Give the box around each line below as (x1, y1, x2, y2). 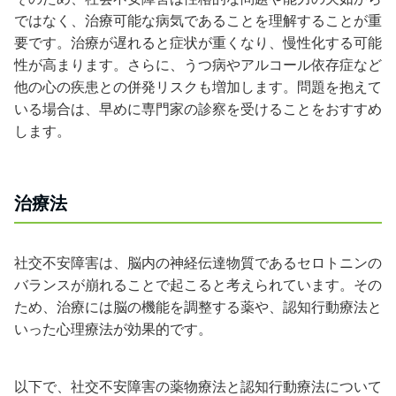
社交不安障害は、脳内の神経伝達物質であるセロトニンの (14, 254, 382, 271)
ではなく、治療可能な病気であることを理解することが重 (14, 11, 382, 29)
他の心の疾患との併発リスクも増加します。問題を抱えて (14, 78, 382, 95)
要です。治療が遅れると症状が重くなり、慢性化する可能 (14, 34, 382, 51)
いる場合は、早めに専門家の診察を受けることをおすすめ (14, 100, 382, 118)
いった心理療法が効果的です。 (14, 320, 212, 338)
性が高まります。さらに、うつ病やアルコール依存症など (14, 56, 382, 73)
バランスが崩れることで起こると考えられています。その (14, 276, 382, 293)
